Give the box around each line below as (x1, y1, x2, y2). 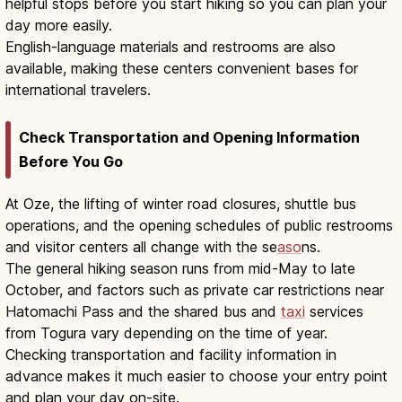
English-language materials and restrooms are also (5, 38, 336, 57)
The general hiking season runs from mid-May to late (5, 258, 355, 277)
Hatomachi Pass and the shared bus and (5, 301, 281, 320)
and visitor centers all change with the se (5, 237, 277, 256)
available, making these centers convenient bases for (5, 59, 358, 78)
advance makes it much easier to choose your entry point (5, 366, 388, 385)
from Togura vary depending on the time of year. (5, 323, 328, 342)
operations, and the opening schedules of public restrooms (5, 215, 393, 234)
